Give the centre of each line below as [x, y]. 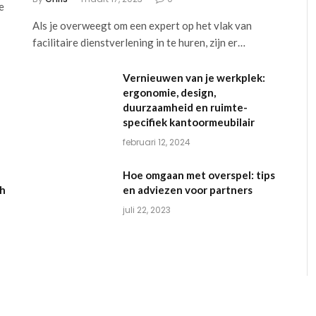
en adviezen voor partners [187, 190]
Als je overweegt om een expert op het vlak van [142, 26]
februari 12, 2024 [156, 142]
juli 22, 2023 [146, 210]
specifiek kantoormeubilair [188, 122]
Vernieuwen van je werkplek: [194, 78]
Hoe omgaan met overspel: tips [199, 175]
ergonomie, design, [169, 93]
